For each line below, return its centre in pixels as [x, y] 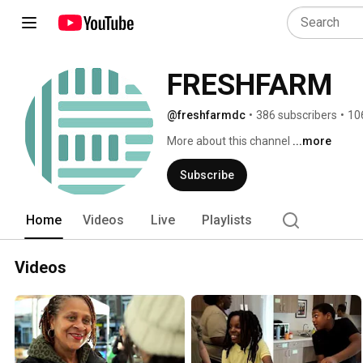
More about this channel [228, 141]
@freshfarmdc [206, 115]
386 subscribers [297, 115]
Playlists [227, 220]
